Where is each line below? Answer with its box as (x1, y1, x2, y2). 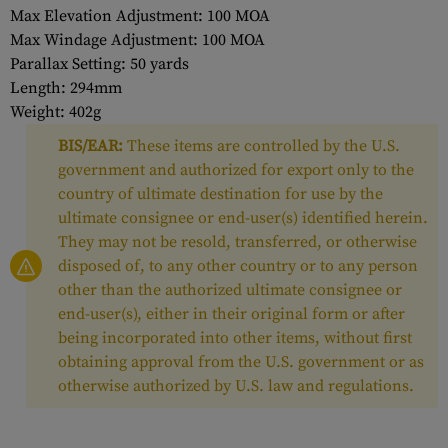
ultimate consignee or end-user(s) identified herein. (58, 208, 428, 228)
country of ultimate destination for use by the (58, 184, 383, 204)
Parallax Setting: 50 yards (10, 54, 189, 74)
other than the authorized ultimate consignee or (58, 280, 402, 300)
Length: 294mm (10, 78, 122, 98)
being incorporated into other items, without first (58, 328, 412, 348)
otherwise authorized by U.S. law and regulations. (58, 376, 414, 396)
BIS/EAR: (58, 136, 123, 156)
